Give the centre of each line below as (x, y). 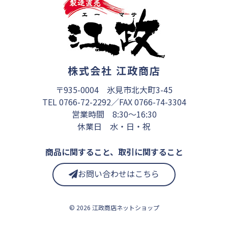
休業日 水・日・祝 (114, 126)
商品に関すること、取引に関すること (114, 152)
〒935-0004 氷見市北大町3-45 (114, 90)
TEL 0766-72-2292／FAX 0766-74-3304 (114, 102)
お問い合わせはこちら (119, 174)
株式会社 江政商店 (114, 71)
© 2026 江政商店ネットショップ (114, 208)
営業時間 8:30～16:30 (114, 114)
